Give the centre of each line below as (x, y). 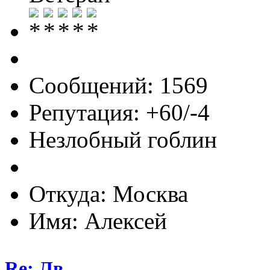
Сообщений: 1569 (118, 86)
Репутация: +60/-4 (119, 113)
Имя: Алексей (98, 221)
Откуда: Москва (108, 194)
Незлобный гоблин (123, 140)
